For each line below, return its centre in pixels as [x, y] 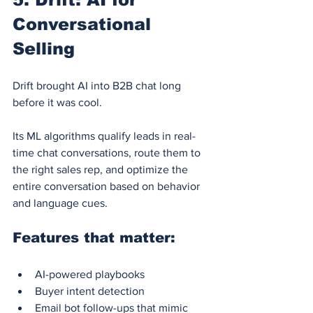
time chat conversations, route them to [108, 152]
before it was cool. [57, 102]
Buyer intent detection [90, 291]
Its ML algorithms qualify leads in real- [104, 136]
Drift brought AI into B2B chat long [98, 85]
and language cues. [60, 203]
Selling [44, 48]
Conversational [85, 24]
